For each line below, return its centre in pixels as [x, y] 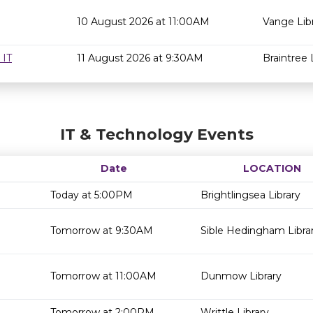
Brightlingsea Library [250, 195]
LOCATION [272, 168]
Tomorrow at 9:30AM [102, 231]
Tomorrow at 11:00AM [103, 276]
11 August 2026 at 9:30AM [140, 58]
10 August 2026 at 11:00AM [143, 22]
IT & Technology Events [156, 134]
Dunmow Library [241, 276]
